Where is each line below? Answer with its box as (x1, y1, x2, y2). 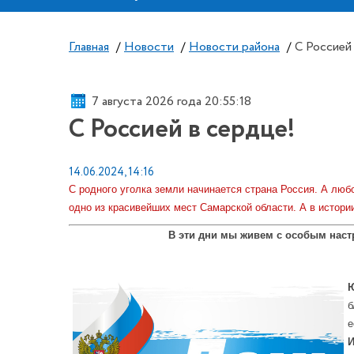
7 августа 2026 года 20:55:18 (92, 92, 251, 111)
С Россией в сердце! (69, 111, 296, 149)
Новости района (189, 38, 280, 56)
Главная (69, 38, 109, 56)
